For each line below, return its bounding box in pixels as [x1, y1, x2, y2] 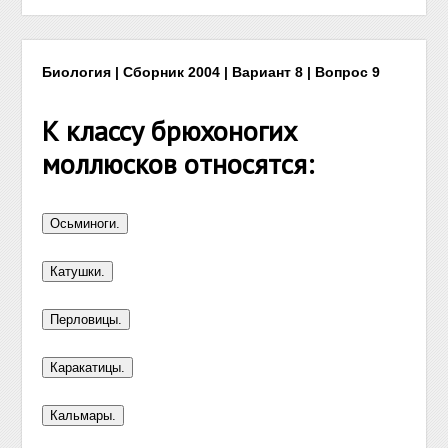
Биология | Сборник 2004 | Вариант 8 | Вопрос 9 [42, 64, 381, 80]
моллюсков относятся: [42, 145, 315, 182]
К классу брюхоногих [42, 112, 298, 149]
